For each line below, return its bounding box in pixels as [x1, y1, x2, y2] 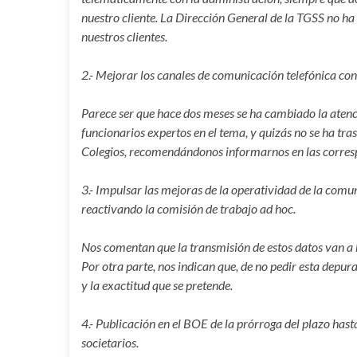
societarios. [81, 335, 139, 350]
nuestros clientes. [81, 29, 167, 44]
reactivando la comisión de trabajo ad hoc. [81, 201, 296, 216]
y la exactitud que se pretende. [81, 277, 233, 292]
